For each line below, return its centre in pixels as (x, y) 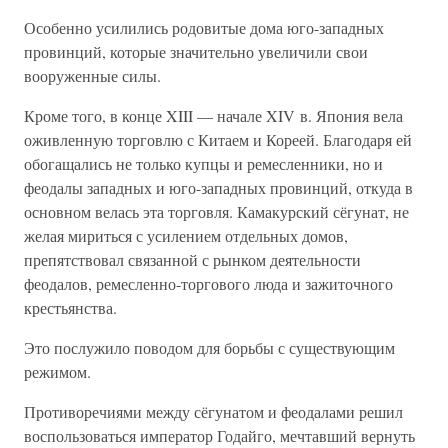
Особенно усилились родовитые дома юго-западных (204, 27)
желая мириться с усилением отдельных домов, (186, 235)
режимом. (57, 371)
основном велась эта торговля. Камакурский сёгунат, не (216, 211)
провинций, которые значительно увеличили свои (196, 51)
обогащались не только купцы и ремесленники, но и (203, 163)
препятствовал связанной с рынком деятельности (192, 259)
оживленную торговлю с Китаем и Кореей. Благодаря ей (218, 139)
